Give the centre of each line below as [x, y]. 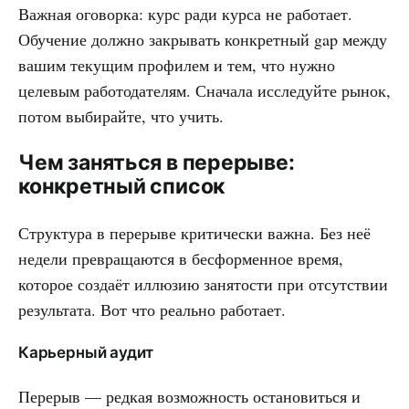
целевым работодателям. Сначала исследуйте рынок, [204, 90]
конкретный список [122, 186]
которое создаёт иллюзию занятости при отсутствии [203, 283]
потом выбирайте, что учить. [121, 115]
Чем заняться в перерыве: [157, 162]
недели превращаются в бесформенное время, [181, 258]
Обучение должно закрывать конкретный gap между [203, 39]
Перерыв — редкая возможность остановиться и [189, 396]
